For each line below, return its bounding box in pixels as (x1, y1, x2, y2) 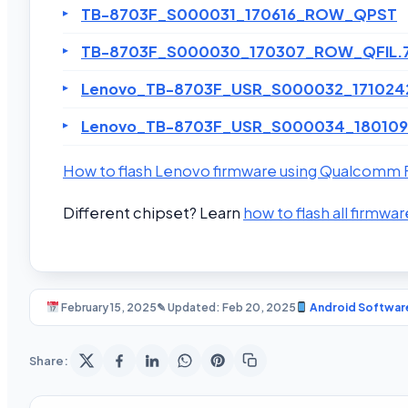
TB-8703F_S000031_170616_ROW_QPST (81, 4, 397, 24)
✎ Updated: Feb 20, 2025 (156, 300, 296, 314)
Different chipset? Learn (63, 203, 243, 223)
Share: (29, 352, 68, 368)
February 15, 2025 (58, 300, 157, 314)
